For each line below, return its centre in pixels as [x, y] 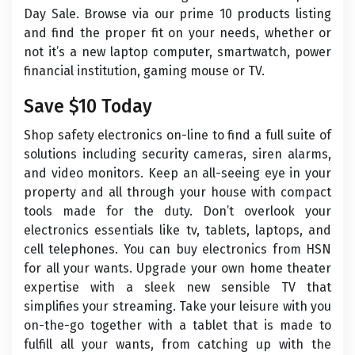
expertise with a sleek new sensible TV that [177, 287]
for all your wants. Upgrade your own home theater [177, 268]
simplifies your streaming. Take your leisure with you [177, 306]
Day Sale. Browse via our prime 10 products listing [177, 14]
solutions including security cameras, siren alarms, [177, 154]
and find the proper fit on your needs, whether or [177, 33]
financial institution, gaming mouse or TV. [144, 71]
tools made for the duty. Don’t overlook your [177, 211]
